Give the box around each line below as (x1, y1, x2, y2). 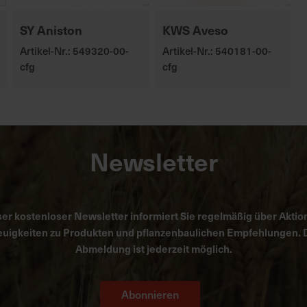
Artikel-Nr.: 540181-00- (162, 43, 271, 58)
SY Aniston (20, 21, 82, 38)
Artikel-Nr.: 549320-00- (20, 43, 129, 58)
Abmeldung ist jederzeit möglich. (75, 241, 232, 256)
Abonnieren (121, 286, 179, 302)
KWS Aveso (162, 21, 228, 38)
